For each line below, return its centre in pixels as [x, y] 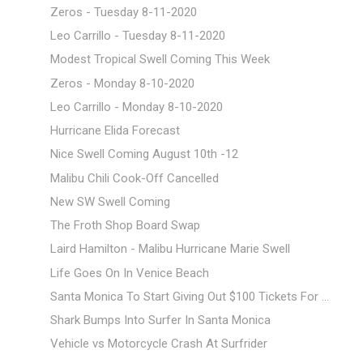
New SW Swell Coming [110, 201]
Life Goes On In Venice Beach [129, 273]
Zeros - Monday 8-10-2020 [122, 83]
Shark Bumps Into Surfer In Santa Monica [160, 320]
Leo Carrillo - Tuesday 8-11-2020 [137, 36]
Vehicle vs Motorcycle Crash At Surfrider [158, 344]
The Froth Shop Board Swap [125, 226]
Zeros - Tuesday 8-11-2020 [123, 12]
